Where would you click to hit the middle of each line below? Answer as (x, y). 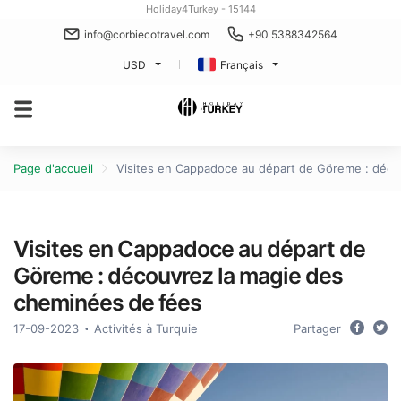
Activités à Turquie (146, 328)
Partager (317, 328)
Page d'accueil (53, 168)
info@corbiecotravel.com (147, 34)
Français (242, 64)
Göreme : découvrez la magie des (178, 276)
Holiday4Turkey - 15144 (200, 9)
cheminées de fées (107, 303)
